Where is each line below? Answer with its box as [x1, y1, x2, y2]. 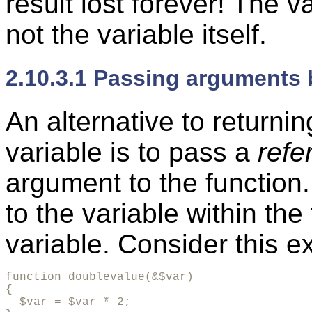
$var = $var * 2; [6, 296, 131, 309]
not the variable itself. [6, 19, 267, 49]
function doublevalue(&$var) [6, 271, 194, 284]
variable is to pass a [6, 137, 258, 168]
